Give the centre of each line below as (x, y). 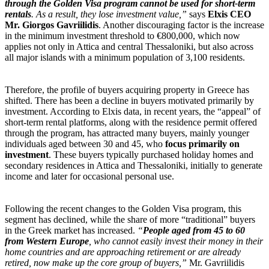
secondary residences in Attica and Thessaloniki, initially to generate (134, 165)
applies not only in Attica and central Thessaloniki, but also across (129, 46)
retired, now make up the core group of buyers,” (96, 262)
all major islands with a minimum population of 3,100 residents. (125, 57)
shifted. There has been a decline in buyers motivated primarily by (129, 100)
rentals (18, 14)
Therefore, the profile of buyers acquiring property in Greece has (127, 89)
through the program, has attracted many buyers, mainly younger (127, 133)
